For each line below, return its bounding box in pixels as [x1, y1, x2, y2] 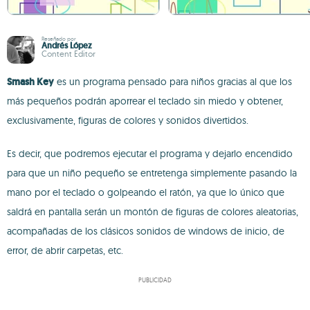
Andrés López [42, 40, 92, 51]
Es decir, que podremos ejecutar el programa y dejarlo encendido [7, 147, 293, 160]
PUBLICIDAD [138, 276, 172, 284]
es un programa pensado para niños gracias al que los [54, 75, 292, 88]
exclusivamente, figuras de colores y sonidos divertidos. [7, 114, 248, 127]
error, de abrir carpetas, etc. [7, 244, 123, 257]
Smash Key [7, 75, 54, 88]
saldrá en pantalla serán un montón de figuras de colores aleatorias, [7, 206, 298, 218]
